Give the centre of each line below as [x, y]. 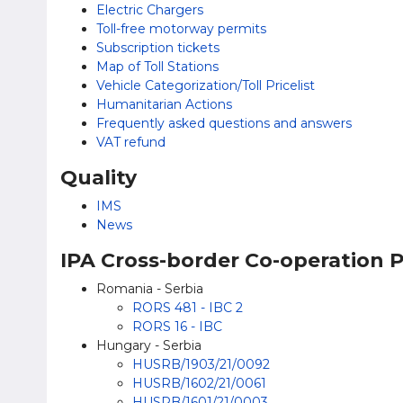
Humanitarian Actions [164, 104]
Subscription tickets [158, 48]
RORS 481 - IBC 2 [188, 308]
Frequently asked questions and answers [224, 123]
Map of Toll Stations [157, 67]
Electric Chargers [150, 10]
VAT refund [131, 142]
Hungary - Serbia [149, 345]
